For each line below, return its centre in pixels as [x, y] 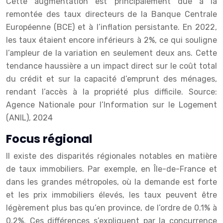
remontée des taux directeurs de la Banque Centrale [111, 14]
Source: [203, 92]
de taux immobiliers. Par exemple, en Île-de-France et [111, 169]
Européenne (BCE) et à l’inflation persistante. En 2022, [111, 27]
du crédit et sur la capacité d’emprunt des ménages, [111, 79]
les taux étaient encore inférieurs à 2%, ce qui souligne [111, 40]
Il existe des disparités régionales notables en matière [111, 156]
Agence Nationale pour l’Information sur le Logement [111, 105]
